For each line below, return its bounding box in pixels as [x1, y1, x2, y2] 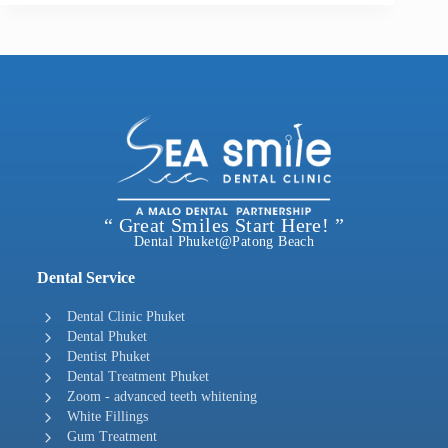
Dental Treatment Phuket [66, 369, 209, 385]
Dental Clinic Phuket [66, 309, 185, 325]
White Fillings [66, 409, 148, 425]
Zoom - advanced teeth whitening [66, 389, 257, 405]
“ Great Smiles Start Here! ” [103, 214, 345, 237]
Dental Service [36, 269, 135, 287]
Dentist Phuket [66, 349, 150, 365]
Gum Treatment [66, 429, 157, 445]
